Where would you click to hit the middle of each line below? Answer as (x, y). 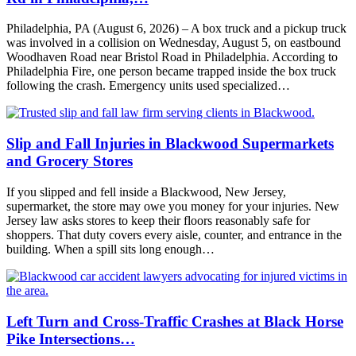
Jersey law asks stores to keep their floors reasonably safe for (158, 220)
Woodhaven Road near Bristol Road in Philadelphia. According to (172, 57)
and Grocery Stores (70, 161)
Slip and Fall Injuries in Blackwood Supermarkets (170, 144)
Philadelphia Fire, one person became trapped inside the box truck (171, 72)
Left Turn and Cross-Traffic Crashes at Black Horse (175, 321)
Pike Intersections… (71, 339)
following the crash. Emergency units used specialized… (148, 86)
